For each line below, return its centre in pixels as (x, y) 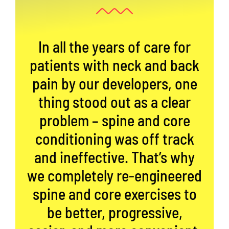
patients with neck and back (114, 65)
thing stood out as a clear (114, 102)
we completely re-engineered (114, 176)
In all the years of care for (114, 47)
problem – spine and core (114, 120)
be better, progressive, (114, 212)
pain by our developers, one (114, 84)
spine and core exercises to (114, 194)
